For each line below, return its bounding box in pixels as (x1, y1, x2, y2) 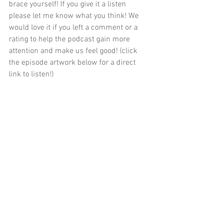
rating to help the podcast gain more (9, 35, 132, 45)
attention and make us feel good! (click (9, 46, 139, 56)
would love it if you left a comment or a (9, 23, 140, 33)
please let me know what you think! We (9, 11, 141, 21)
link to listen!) (9, 70, 54, 80)
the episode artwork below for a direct (9, 58, 138, 68)
